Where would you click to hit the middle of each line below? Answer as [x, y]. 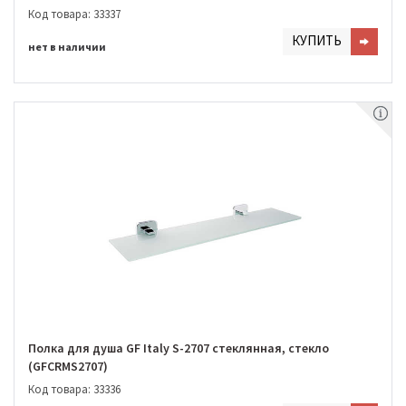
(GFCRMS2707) [68, 367]
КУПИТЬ [317, 40]
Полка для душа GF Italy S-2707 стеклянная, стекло [179, 348]
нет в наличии [67, 46]
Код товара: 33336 [74, 389]
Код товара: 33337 [74, 14]
